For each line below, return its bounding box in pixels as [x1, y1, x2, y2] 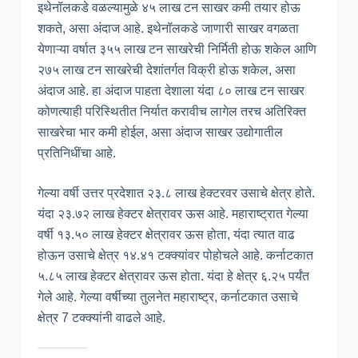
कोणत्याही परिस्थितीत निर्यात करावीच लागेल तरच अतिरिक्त [37, 104, 306, 118]
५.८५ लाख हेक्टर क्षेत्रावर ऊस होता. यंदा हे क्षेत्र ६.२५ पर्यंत [37, 268, 309, 283]
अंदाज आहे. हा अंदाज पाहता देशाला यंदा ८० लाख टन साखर [37, 83, 304, 97]
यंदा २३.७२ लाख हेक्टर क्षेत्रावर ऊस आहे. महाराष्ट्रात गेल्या [37, 206, 308, 221]
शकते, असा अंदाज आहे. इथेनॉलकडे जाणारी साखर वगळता [37, 21, 299, 35]
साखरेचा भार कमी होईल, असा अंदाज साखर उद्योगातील [37, 125, 283, 139]
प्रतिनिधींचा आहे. [37, 145, 116, 160]
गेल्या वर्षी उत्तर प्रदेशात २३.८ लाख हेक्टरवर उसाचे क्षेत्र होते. [37, 185, 315, 200]
